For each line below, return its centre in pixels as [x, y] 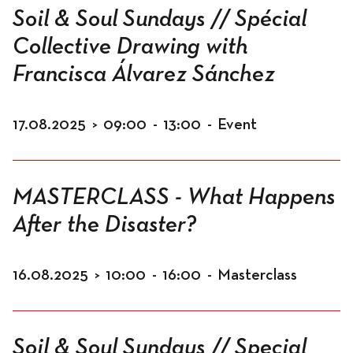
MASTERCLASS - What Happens [174, 198]
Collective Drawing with [130, 47]
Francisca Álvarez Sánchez [144, 75]
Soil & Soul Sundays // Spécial [160, 20]
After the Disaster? [104, 225]
